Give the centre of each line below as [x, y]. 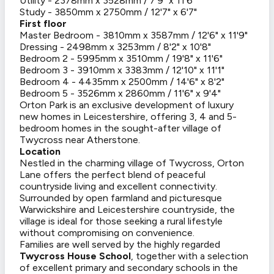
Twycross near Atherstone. [80, 140]
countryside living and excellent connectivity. [118, 187]
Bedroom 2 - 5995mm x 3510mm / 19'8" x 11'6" [121, 59]
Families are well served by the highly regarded [120, 245]
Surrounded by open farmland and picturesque [121, 198]
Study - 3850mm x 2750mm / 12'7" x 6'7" [108, 12]
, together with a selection [190, 256]
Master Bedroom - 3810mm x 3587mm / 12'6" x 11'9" [134, 35]
